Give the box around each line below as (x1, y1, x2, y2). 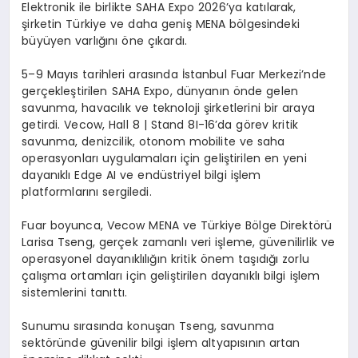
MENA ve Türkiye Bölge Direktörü (145, 217, 332, 234)
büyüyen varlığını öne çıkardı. (22, 33, 187, 50)
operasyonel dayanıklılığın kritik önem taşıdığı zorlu (22, 251, 309, 268)
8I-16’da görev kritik (184, 117, 299, 133)
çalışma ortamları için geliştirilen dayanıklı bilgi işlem (22, 268, 320, 284)
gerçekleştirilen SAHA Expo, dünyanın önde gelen (22, 83, 299, 100)
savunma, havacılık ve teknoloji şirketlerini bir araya (22, 100, 315, 117)
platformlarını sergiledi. (22, 184, 152, 201)
